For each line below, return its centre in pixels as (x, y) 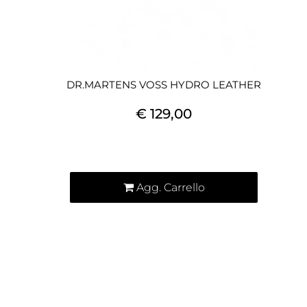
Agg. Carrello (170, 187)
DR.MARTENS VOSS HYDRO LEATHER (164, 85)
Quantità (90, 144)
